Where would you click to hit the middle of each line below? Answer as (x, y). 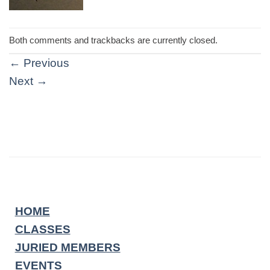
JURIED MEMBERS (67, 247)
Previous (45, 63)
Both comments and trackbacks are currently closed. (113, 40)
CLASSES (42, 229)
